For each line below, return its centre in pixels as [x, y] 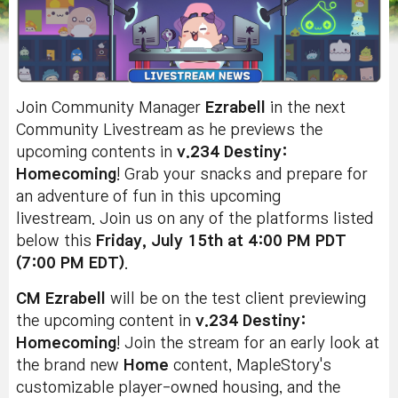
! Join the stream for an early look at [248, 344]
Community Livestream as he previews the [169, 131]
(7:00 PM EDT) [70, 264]
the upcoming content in [106, 322]
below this [54, 242]
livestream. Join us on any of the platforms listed [195, 219]
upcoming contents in [96, 153]
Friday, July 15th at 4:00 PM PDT [219, 242]
